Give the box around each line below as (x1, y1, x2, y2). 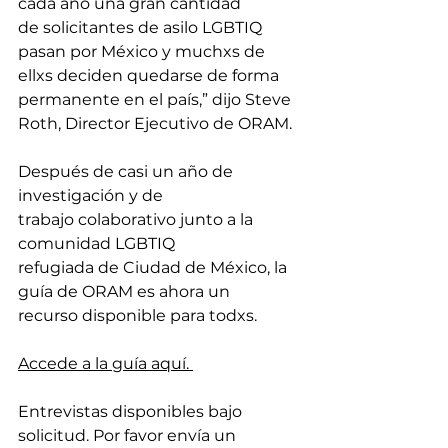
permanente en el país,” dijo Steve (18, 90, 295, 109)
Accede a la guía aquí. (18, 354, 193, 373)
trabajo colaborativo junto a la (18, 210, 257, 229)
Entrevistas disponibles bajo (18, 402, 246, 421)
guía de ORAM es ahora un (18, 282, 234, 301)
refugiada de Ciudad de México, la (18, 258, 291, 277)
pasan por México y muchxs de (18, 42, 269, 61)
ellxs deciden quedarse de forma (18, 66, 283, 85)
